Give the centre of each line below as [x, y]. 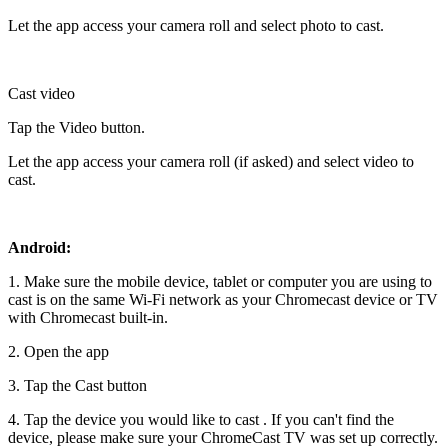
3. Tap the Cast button [77, 386]
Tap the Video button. [76, 128]
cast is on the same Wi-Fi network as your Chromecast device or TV [223, 300]
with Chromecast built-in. [88, 318]
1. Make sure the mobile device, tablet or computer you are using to [220, 282]
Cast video [41, 94]
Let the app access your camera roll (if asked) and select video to [211, 162]
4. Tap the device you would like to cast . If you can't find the [201, 420]
